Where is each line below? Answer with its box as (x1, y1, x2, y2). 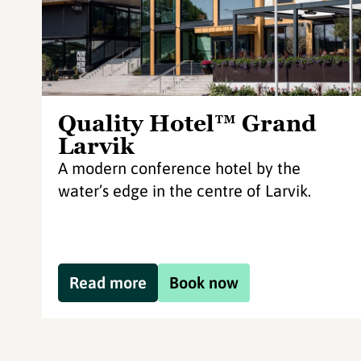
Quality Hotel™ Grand (58, 109, 317, 138)
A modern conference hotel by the (58, 159, 301, 177)
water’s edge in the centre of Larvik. (58, 181, 311, 200)
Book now (169, 273, 239, 292)
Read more (69, 273, 147, 292)
